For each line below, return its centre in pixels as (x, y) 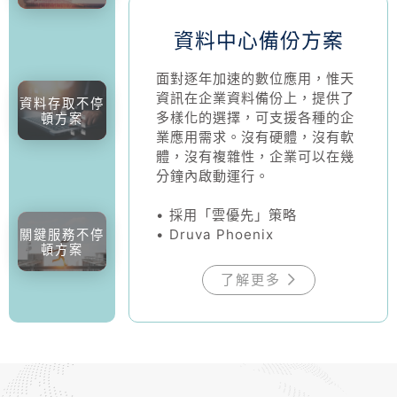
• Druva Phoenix (215, 235)
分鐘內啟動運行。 (213, 176)
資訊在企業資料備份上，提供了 (256, 98)
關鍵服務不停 (62, 234)
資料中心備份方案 (258, 41)
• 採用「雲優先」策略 (227, 215)
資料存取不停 (62, 103)
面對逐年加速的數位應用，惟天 (256, 79)
